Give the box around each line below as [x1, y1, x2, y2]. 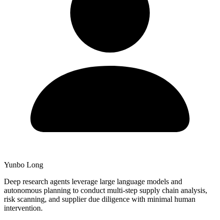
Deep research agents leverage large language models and [4, 177, 182, 186]
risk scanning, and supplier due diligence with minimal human [4, 194, 195, 203]
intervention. [4, 203, 43, 212]
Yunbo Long [4, 160, 43, 169]
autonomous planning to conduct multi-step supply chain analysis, [4, 186, 207, 194]
